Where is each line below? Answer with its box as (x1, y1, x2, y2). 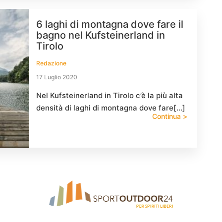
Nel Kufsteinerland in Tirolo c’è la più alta (36, 91, 183, 100)
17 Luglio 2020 (36, 73, 77, 81)
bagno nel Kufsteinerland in (36, 29, 165, 41)
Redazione (36, 59, 66, 67)
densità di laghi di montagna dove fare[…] (36, 103, 185, 112)
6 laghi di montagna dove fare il (36, 18, 183, 30)
